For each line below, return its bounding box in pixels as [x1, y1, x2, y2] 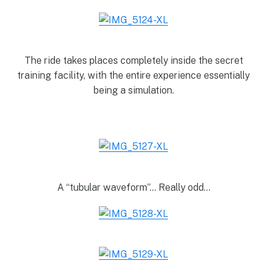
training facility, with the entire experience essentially [17, 70, 250, 82]
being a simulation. [93, 85, 174, 97]
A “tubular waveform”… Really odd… [57, 181, 210, 193]
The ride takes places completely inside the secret [24, 55, 243, 67]
